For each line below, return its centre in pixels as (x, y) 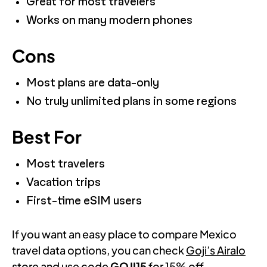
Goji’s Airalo (216, 250)
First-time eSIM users (84, 201)
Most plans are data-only (93, 83)
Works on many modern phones (109, 20)
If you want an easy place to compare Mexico (124, 234)
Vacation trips (63, 182)
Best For (47, 136)
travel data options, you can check (99, 250)
